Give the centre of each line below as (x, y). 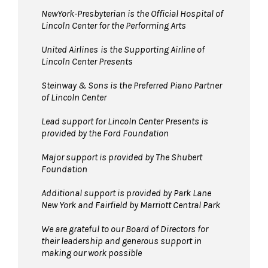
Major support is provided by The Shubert (122, 157)
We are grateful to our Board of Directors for (125, 229)
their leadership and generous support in (121, 240)
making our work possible (92, 252)
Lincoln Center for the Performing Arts (114, 25)
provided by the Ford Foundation (105, 133)
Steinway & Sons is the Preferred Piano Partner (132, 85)
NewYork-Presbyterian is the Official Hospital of (132, 13)
